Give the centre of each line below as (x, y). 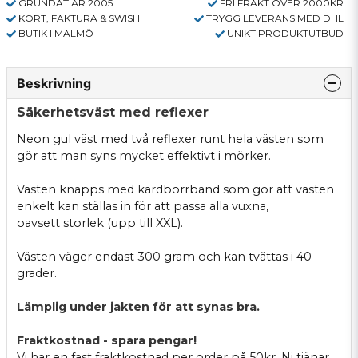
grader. (37, 273)
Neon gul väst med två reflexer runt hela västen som (170, 139)
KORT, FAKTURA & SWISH (79, 18)
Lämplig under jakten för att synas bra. (138, 306)
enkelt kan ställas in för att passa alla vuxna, (143, 206)
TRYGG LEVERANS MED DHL (275, 18)
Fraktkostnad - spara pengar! (107, 340)
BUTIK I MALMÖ (56, 33)
